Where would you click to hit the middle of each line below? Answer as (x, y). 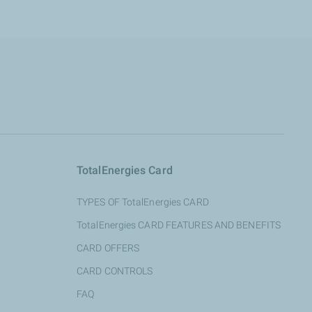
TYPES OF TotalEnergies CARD (143, 202)
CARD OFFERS (108, 248)
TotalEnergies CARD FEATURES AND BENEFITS (179, 225)
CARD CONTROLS (115, 271)
